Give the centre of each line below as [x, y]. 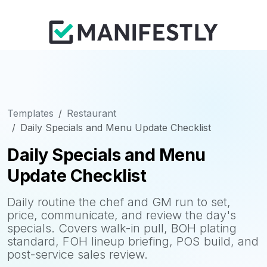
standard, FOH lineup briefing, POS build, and [133, 241]
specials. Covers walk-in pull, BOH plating [122, 228]
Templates [30, 113]
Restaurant [91, 113]
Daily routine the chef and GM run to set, [119, 202]
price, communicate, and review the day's [122, 215]
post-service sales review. [77, 254]
